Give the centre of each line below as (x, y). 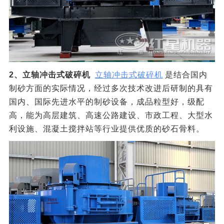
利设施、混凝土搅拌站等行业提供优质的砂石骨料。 (106, 128)
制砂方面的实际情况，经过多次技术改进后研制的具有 (111, 88)
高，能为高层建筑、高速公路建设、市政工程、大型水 (111, 115)
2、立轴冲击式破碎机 (51, 74)
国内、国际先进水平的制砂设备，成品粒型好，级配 (106, 101)
